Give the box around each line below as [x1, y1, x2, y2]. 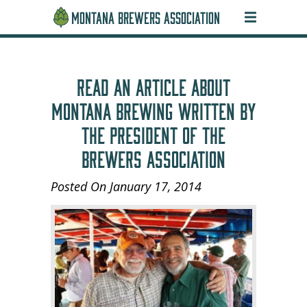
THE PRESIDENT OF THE [82, 117, 225, 146]
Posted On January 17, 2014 [51, 178, 201, 195]
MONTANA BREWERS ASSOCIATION [71, 5, 220, 25]
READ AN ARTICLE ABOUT [77, 69, 230, 98]
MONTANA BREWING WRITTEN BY [51, 93, 256, 122]
